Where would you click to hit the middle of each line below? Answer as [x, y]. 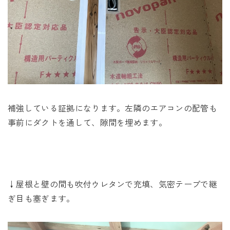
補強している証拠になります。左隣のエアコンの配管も [112, 108]
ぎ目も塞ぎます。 [41, 198]
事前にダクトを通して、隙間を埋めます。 [88, 122]
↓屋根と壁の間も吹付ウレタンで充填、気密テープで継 [113, 184]
